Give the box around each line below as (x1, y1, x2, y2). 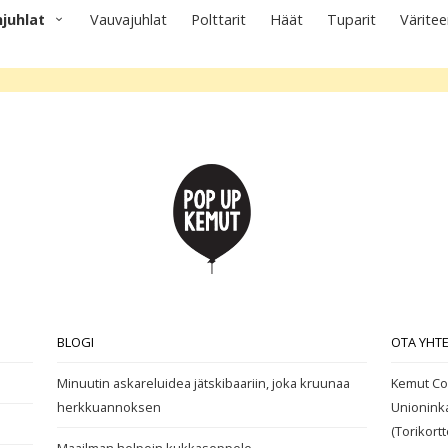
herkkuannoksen (57, 398, 162, 416)
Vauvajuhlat (90, 10, 167, 29)
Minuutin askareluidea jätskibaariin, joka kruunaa (57, 374, 351, 392)
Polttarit (191, 10, 246, 29)
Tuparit (327, 10, 376, 29)
